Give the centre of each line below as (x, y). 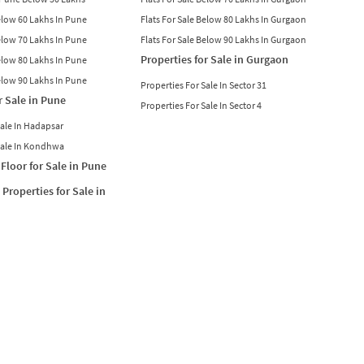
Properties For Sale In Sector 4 (201, 105)
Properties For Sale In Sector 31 (203, 84)
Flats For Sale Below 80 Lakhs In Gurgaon (223, 19)
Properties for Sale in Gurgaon (214, 59)
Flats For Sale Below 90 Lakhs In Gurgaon (223, 39)
